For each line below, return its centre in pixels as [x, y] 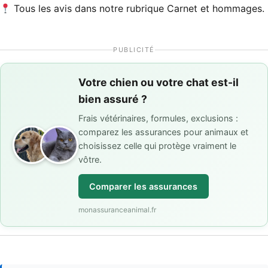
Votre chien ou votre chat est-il [159, 83]
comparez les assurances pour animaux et [163, 132]
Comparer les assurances [144, 187]
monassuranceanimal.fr [117, 209]
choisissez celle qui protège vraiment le [157, 146]
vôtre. [90, 160]
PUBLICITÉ [134, 49]
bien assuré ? [113, 99]
